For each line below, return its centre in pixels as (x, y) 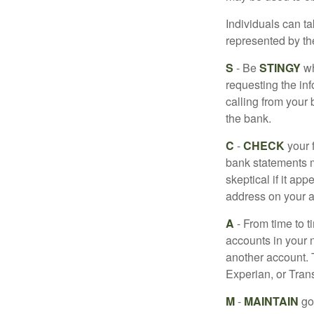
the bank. (248, 118)
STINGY (280, 67)
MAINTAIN (271, 301)
